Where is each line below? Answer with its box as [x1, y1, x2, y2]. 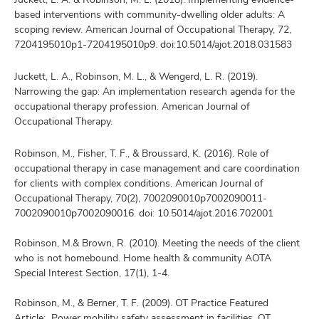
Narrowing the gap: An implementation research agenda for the [14, 84, 295, 98]
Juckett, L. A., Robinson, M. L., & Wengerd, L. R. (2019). [14, 69, 258, 83]
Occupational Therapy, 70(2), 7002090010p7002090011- [14, 191, 267, 204]
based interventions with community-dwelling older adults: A [14, 7, 285, 21]
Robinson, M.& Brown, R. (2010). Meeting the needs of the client [14, 236, 300, 249]
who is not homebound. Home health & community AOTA [14, 251, 271, 264]
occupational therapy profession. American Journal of [14, 99, 250, 113]
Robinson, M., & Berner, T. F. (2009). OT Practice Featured [14, 296, 268, 309]
